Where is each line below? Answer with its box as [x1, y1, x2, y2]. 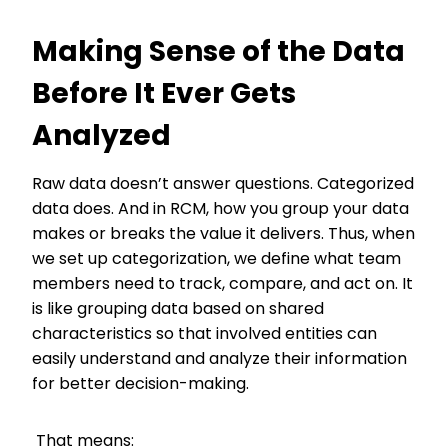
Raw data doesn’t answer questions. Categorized [32, 172, 414, 195]
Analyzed [32, 116, 183, 155]
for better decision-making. [32, 372, 253, 395]
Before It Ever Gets [32, 74, 296, 113]
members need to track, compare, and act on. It [32, 272, 413, 295]
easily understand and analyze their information [32, 347, 407, 370]
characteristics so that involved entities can [32, 322, 377, 345]
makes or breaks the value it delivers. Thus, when [32, 222, 415, 245]
